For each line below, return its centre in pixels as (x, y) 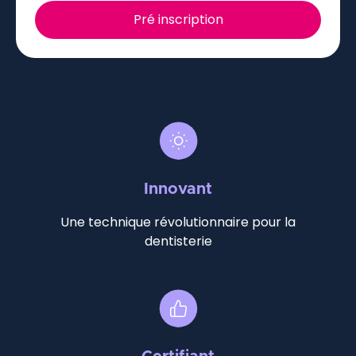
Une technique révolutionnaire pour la (178, 222)
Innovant (178, 190)
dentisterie (178, 242)
